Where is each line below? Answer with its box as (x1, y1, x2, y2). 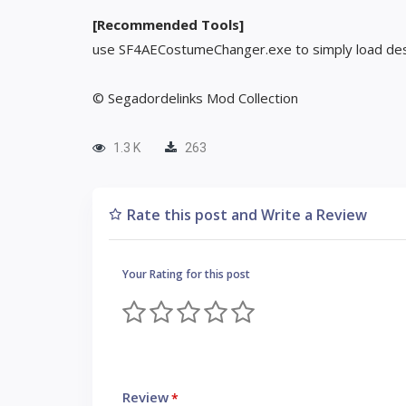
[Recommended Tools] (92, 15, 244, 34)
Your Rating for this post (122, 266, 250, 282)
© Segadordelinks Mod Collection (92, 89, 298, 107)
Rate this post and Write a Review (127, 205, 367, 225)
